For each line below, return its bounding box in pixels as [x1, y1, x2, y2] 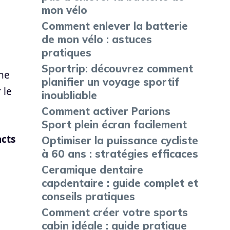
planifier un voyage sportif [42, 75, 179, 88]
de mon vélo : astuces [42, 33, 152, 46]
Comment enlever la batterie [42, 20, 188, 32]
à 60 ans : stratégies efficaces [42, 147, 198, 160]
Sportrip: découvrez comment [42, 62, 193, 75]
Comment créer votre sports [42, 206, 188, 219]
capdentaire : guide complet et [42, 177, 198, 189]
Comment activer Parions [42, 105, 170, 118]
